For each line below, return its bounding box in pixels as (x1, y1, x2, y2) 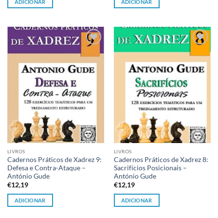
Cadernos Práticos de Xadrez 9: (7, 155, 102, 163)
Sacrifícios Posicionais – (113, 163, 187, 172)
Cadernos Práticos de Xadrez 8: (113, 155, 208, 163)
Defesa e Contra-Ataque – (7, 163, 86, 172)
